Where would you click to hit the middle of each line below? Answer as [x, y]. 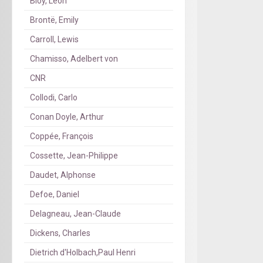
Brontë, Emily [54, 20]
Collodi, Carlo [54, 98]
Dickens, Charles [60, 233]
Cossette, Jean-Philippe [74, 156]
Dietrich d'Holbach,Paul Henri [83, 253]
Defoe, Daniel [55, 195]
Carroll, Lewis [54, 40]
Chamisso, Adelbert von [74, 59]
